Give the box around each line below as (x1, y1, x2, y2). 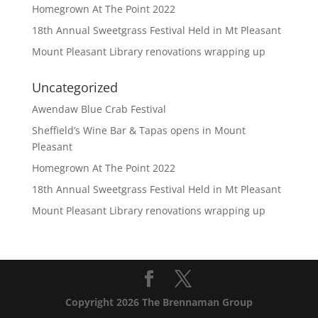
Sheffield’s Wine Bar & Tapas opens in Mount (31, 124, 246, 138)
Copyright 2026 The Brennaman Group (65, 295, 253, 309)
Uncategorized (31, 79, 118, 97)
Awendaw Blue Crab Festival (31, 102, 166, 116)
